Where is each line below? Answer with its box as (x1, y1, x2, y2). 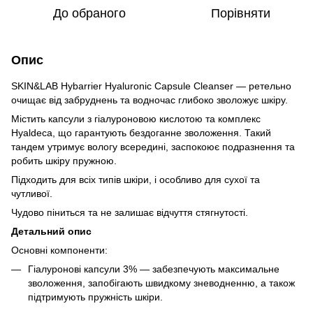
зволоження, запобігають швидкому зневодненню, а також (28, 277, 295, 289)
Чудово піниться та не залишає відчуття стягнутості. (11, 206, 248, 218)
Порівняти (210, 6, 270, 20)
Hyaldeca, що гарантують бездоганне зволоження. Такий (11, 126, 271, 138)
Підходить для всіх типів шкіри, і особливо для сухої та (11, 173, 260, 185)
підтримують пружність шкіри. (28, 291, 163, 303)
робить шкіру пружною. (11, 154, 117, 166)
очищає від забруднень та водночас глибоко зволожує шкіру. (11, 94, 288, 105)
